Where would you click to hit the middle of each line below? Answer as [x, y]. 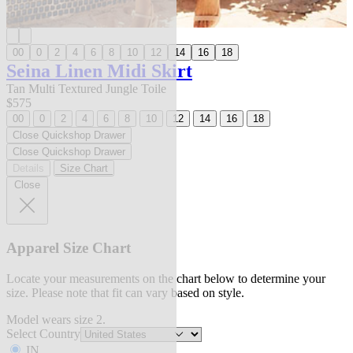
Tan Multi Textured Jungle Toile [86, 89]
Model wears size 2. [56, 319]
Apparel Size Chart [69, 248]
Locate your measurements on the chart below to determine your [166, 278]
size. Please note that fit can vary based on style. [125, 292]
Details [28, 169]
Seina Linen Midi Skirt [99, 71]
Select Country [43, 333]
